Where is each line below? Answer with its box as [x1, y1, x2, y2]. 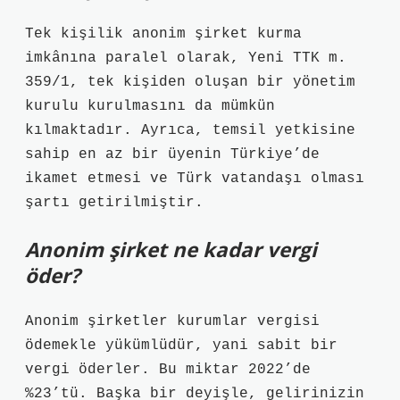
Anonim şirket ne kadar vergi [25, 236, 317, 263]
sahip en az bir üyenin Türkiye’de [25, 146, 320, 162]
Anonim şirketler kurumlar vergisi [25, 313, 320, 329]
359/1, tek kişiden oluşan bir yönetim [25, 74, 355, 90]
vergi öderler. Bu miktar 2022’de [25, 362, 311, 378]
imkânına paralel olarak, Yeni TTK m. [25, 50, 346, 66]
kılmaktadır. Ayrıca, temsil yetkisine [25, 122, 355, 138]
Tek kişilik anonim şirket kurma [25, 26, 302, 42]
